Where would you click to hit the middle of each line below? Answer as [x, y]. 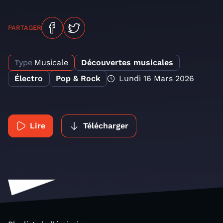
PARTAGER [25, 28]
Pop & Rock [78, 78]
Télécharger [106, 126]
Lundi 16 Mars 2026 [157, 78]
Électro [29, 78]
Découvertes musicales [127, 62]
